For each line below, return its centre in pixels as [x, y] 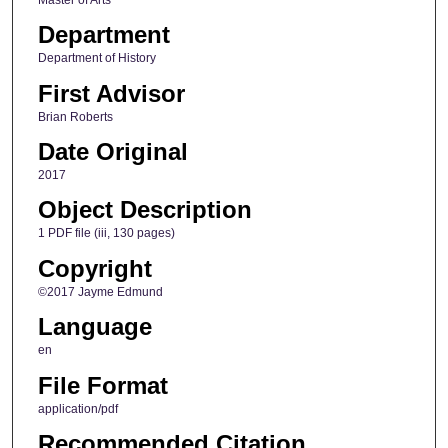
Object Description [144, 210]
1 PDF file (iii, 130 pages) [106, 233]
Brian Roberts [75, 116]
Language [94, 327]
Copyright [94, 268]
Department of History [96, 58]
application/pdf [77, 408]
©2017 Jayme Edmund [100, 291]
